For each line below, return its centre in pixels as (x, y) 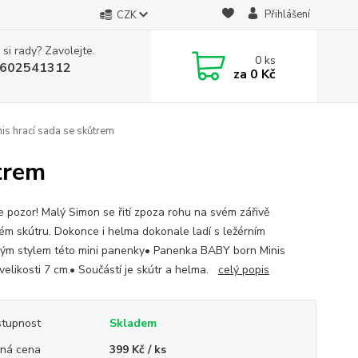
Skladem (133, 323)
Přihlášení (287, 14)
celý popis (243, 270)
